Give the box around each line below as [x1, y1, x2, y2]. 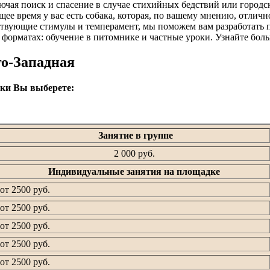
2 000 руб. [111, 148, 155, 159]
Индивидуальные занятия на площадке [46, 166, 220, 177]
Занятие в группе [93, 130, 173, 141]
